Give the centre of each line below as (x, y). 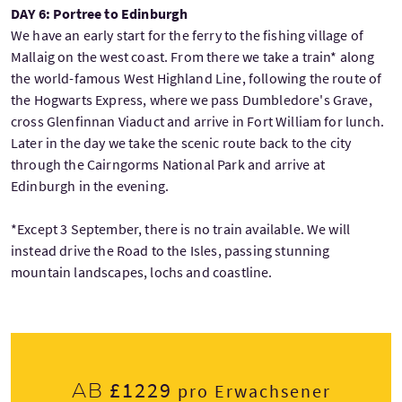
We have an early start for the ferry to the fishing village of (187, 35)
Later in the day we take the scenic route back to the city (181, 143)
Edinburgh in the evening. (90, 186)
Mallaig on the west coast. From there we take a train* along (193, 57)
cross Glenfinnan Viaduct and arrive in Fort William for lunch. (197, 122)
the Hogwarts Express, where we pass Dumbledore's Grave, (192, 100)
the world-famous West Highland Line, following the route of (197, 79)
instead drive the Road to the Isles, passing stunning (170, 251)
